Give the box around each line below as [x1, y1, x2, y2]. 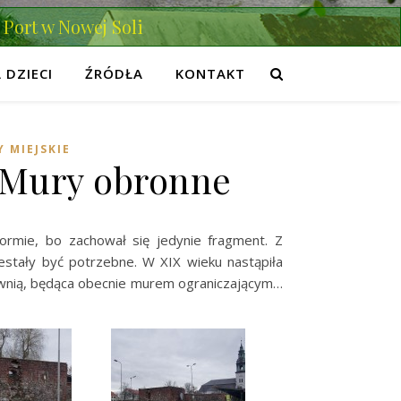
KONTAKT [175, 64, 245, 82]
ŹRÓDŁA [84, 64, 143, 82]
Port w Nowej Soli [4, 14, 143, 38]
